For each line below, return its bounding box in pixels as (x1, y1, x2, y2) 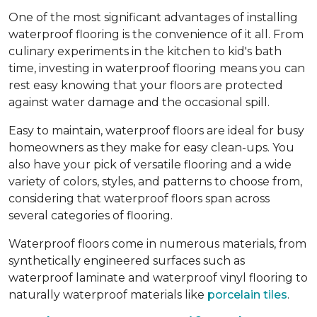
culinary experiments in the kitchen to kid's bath (8, 44, 282, 58)
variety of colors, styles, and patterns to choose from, (8, 174, 302, 188)
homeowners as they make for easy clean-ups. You (8, 140, 294, 154)
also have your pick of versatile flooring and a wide (8, 157, 292, 171)
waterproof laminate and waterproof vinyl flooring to (8, 270, 308, 284)
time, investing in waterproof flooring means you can (8, 61, 305, 75)
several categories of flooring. (8, 208, 175, 222)
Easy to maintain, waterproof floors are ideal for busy (8, 123, 304, 137)
